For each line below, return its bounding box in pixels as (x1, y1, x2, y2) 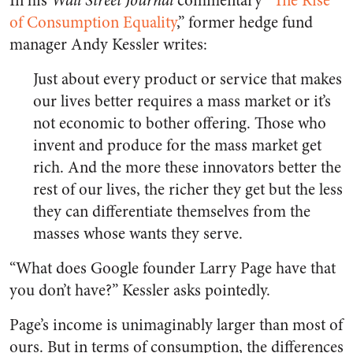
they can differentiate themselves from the (33, 200, 310, 223)
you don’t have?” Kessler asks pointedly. (9, 279, 270, 302)
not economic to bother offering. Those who (33, 112, 326, 135)
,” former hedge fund (176, 11, 313, 34)
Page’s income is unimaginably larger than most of (9, 314, 343, 336)
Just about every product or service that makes (33, 68, 342, 91)
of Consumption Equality (9, 11, 176, 34)
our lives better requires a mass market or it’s (33, 90, 331, 113)
